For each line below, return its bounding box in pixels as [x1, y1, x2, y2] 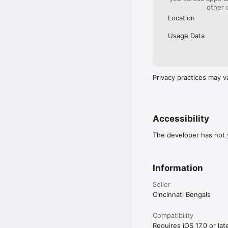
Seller [153, 180, 170, 188]
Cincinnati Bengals [153, 190, 211, 198]
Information [153, 162, 203, 173]
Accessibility [153, 113, 209, 124]
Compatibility [153, 211, 193, 219]
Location [168, 13, 195, 22]
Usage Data [168, 31, 205, 40]
